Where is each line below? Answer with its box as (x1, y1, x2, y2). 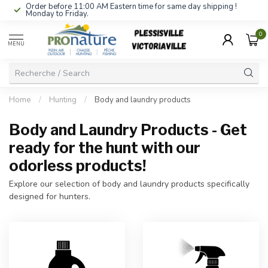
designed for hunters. (9, 191, 90, 202)
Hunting (49, 95, 77, 105)
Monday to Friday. (26, 8, 89, 19)
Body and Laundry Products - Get (9, 121, 247, 139)
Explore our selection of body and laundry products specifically (9, 178, 249, 190)
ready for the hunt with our (9, 139, 200, 157)
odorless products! (9, 157, 146, 175)
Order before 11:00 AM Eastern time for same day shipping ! (26, 1, 237, 12)
